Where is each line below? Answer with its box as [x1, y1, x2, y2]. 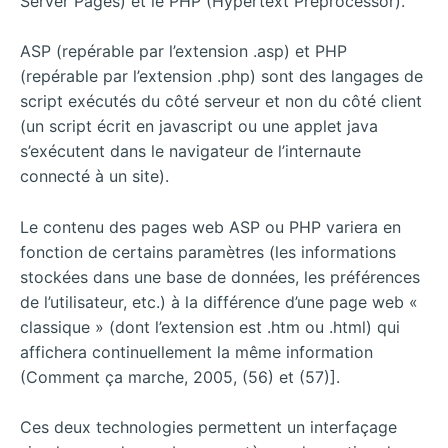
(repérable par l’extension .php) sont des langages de [20, 66, 423, 87]
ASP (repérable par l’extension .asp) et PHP [20, 41, 347, 62]
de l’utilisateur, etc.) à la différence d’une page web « [20, 291, 418, 312]
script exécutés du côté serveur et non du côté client [20, 91, 422, 112]
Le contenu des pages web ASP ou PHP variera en [20, 216, 401, 237]
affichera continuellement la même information [20, 341, 373, 362]
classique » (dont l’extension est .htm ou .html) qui [20, 316, 400, 337]
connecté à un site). [20, 166, 169, 187]
